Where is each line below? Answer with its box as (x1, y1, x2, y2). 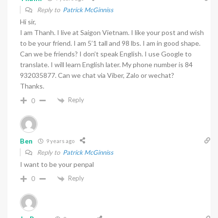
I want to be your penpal (20, 160, 94, 169)
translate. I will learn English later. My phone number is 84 (20, 60, 193, 69)
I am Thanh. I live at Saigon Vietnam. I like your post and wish (20, 28, 204, 37)
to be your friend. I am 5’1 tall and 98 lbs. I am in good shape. (20, 39, 200, 48)
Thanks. (20, 82, 44, 91)
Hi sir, (20, 18, 36, 26)
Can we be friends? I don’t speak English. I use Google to (20, 50, 192, 58)
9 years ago (45, 137, 75, 144)
